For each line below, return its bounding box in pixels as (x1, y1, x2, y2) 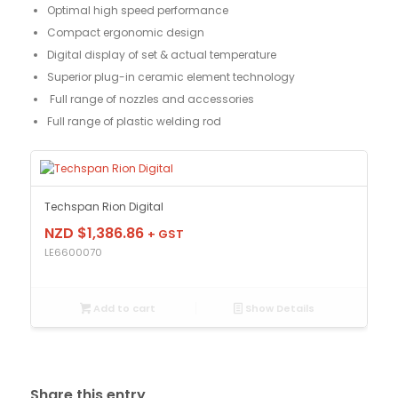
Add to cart (91, 301, 156, 316)
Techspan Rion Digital (44, 198, 163, 214)
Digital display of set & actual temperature (46, 46, 276, 62)
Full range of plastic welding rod (46, 113, 221, 129)
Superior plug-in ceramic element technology (46, 68, 295, 84)
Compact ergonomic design (46, 24, 204, 40)
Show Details (242, 301, 314, 316)
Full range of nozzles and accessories (46, 91, 254, 107)
